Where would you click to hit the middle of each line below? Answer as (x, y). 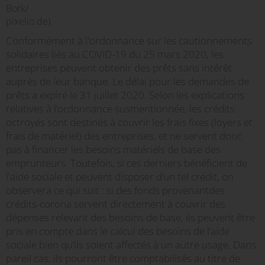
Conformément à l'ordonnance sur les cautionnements (129, 41)
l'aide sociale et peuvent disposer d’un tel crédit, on (120, 177)
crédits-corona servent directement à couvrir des (116, 204)
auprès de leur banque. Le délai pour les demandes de (127, 81)
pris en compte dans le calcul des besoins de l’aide (118, 231)
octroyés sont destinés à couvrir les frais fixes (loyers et (129, 122)
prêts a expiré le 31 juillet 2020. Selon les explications (125, 95)
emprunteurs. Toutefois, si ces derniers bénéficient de (127, 163)
